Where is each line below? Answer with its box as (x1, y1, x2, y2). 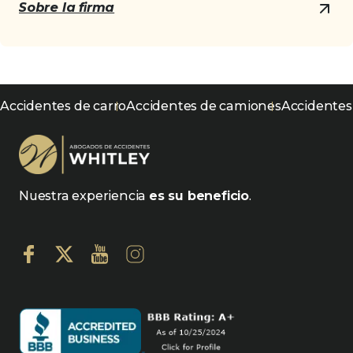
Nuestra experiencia (19, 188, 149, 204)
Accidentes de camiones (126, 98, 281, 114)
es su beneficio (149, 188, 249, 204)
